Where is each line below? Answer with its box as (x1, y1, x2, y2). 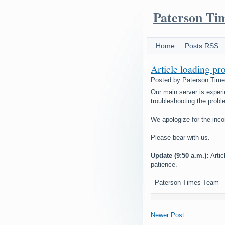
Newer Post (151, 211, 184, 219)
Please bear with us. (151, 134, 210, 141)
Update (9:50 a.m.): (151, 152, 210, 159)
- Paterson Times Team (151, 179, 219, 186)
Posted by (151, 76, 182, 84)
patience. (151, 161, 177, 168)
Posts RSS (185, 42, 218, 50)
